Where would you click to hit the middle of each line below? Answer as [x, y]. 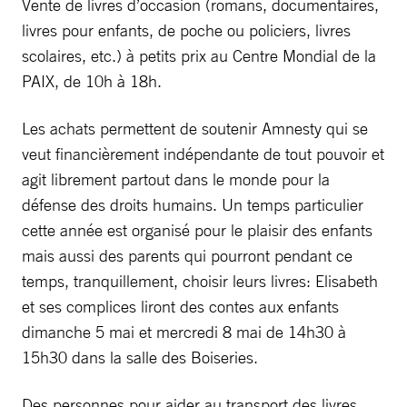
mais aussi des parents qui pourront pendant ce [187, 255]
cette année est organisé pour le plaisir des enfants [197, 230]
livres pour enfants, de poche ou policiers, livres [186, 30]
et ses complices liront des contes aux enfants [180, 306]
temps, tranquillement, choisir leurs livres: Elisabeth [200, 281]
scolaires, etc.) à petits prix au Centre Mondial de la [199, 55]
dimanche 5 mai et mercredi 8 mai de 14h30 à [184, 332]
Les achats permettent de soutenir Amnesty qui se [195, 128]
